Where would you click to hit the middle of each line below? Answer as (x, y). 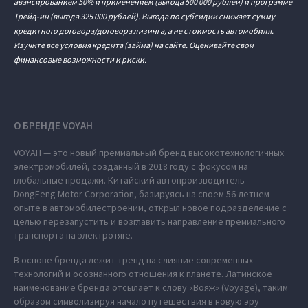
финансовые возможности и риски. (80, 59)
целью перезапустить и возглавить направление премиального (150, 221)
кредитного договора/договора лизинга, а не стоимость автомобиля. (144, 31)
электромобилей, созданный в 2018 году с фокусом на (131, 166)
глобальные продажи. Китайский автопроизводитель (129, 180)
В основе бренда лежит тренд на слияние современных (133, 260)
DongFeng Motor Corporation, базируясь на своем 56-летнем (142, 194)
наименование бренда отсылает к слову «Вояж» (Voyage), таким (151, 287)
